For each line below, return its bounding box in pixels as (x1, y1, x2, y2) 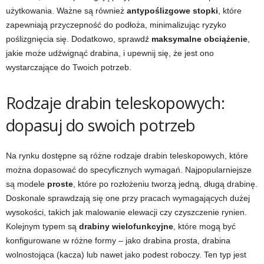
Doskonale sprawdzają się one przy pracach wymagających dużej (6, 193, 250, 203)
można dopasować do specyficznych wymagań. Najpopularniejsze (6, 165, 252, 174)
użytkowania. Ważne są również (6, 6, 127, 15)
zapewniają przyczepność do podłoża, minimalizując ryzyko (6, 20, 226, 29)
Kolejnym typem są (6, 222, 79, 231)
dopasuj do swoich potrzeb (6, 114, 196, 136)
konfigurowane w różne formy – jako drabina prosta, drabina (6, 236, 230, 245)
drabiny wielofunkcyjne (79, 222, 173, 231)
